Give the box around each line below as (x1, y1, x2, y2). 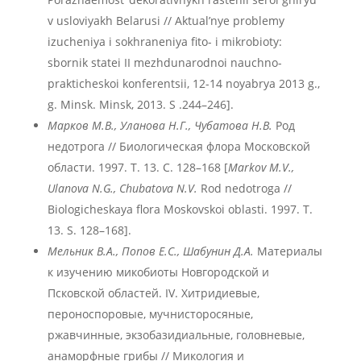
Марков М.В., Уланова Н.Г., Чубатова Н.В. (47, 118, 272, 133)
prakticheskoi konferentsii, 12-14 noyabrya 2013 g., (47, 76, 320, 91)
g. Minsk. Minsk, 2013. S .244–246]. (47, 97, 234, 112)
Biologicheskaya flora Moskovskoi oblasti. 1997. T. (47, 201, 313, 217)
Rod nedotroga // (197, 180, 292, 196)
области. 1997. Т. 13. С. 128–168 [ (47, 160, 228, 175)
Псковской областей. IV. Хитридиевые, (47, 285, 259, 301)
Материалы (253, 243, 322, 259)
